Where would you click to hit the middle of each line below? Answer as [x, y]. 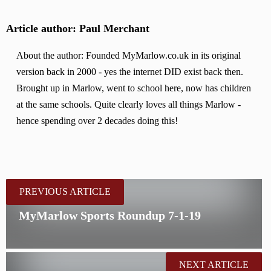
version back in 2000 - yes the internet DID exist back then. [130, 72]
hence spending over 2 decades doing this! [97, 121]
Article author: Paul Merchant [78, 28]
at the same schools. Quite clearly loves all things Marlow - [129, 105]
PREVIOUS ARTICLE [65, 191]
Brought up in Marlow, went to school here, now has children [134, 89]
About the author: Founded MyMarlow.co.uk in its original [129, 56]
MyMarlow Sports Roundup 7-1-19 [110, 216]
